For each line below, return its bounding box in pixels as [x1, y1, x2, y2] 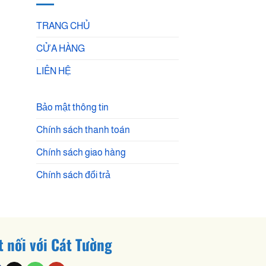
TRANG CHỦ [36, 20, 90, 31]
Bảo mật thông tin [36, 102, 109, 112]
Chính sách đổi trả [36, 169, 110, 180]
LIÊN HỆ [36, 65, 71, 76]
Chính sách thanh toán [36, 124, 130, 135]
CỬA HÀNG [36, 43, 85, 53]
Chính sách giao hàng [36, 147, 126, 157]
